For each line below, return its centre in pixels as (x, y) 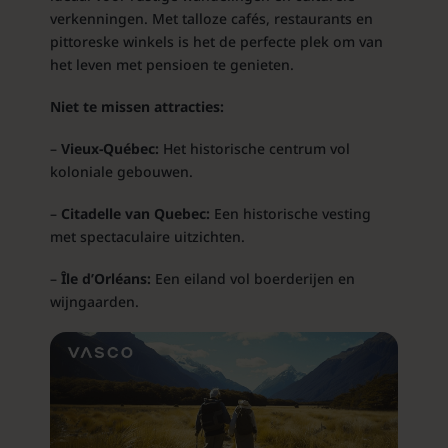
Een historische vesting (290, 214)
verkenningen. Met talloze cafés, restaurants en (211, 19)
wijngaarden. (94, 302)
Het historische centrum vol (254, 149)
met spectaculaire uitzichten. (147, 237)
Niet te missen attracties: (136, 107)
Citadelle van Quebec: (135, 214)
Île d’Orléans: (105, 279)
